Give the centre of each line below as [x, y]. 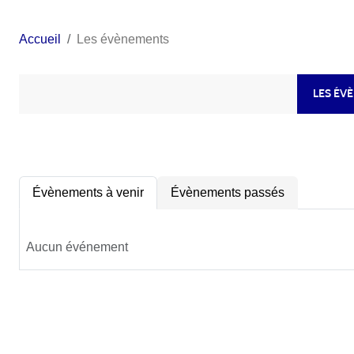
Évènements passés [228, 192]
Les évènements [123, 39]
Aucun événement [77, 247]
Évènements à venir [88, 192]
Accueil [40, 39]
